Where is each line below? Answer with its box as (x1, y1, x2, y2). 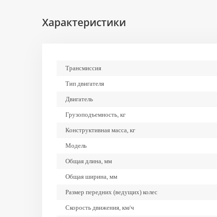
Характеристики (42, 15, 126, 29)
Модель (65, 142, 87, 149)
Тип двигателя (65, 80, 104, 87)
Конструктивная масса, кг (65, 126, 135, 134)
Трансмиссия (65, 64, 101, 72)
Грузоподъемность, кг (65, 111, 125, 118)
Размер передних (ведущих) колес (65, 188, 157, 196)
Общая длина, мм (65, 157, 112, 165)
